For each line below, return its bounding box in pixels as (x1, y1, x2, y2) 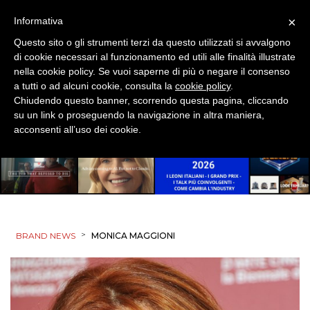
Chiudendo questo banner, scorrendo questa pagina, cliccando (14, 95, 289, 106)
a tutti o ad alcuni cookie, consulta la (14, 80, 175, 91)
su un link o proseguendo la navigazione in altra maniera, (14, 109, 264, 120)
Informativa (14, 15, 63, 26)
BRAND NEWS (16, 230, 75, 241)
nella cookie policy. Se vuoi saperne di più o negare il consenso (14, 66, 290, 77)
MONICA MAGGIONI (91, 230, 175, 241)
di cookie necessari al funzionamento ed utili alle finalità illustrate (14, 51, 295, 62)
